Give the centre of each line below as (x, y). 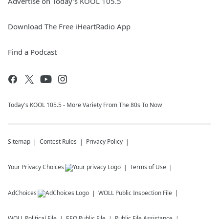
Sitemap (19, 142)
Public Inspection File (144, 193)
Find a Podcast (32, 52)
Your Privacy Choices (36, 167)
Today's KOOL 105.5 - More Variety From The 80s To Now (85, 105)
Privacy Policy (104, 142)
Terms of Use (148, 167)
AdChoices (22, 193)
